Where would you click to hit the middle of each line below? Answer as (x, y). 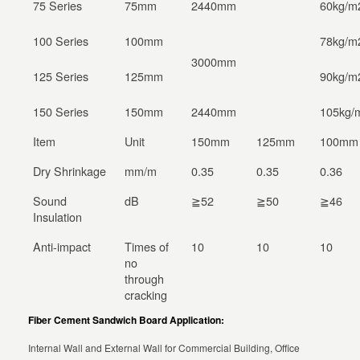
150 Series (61, 112)
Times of (147, 247)
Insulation (58, 217)
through (145, 279)
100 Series (61, 41)
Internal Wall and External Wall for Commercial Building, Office (164, 348)
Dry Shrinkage (70, 171)
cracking (146, 295)
